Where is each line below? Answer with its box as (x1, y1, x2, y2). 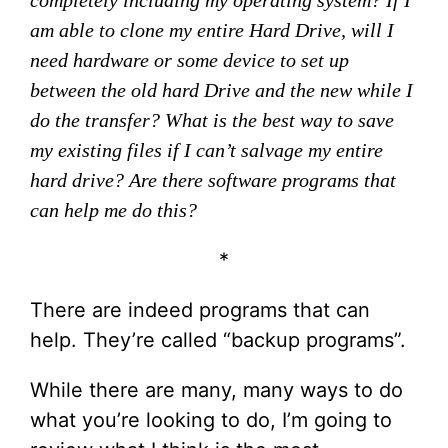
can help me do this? (30, 199, 197, 221)
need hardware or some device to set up (30, 49, 349, 71)
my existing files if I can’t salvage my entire (30, 139, 383, 161)
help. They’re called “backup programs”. (30, 328, 406, 352)
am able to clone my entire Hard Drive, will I (30, 19, 394, 41)
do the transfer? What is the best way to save (30, 109, 394, 131)
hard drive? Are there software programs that (30, 169, 396, 191)
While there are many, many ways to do (30, 378, 403, 402)
